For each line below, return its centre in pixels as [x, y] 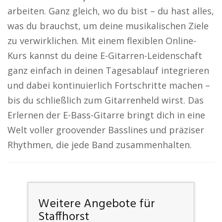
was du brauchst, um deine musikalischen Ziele [108, 26]
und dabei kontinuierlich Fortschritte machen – [109, 85]
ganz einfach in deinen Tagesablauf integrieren [108, 70]
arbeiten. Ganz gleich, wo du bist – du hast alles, [111, 11]
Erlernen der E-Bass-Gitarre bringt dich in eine [106, 115]
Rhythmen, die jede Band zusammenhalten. [100, 145]
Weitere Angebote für [96, 204]
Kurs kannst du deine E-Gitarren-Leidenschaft [105, 55]
